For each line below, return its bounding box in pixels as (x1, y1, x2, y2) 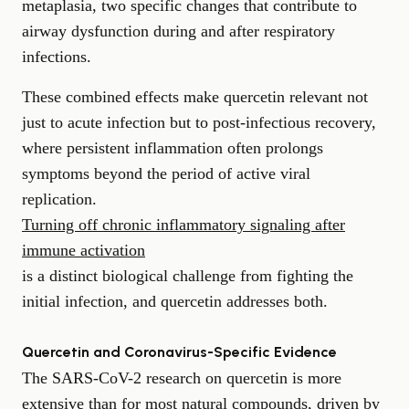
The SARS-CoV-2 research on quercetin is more (22, 368, 341, 387)
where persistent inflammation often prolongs (22, 138, 323, 157)
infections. (22, 47, 91, 66)
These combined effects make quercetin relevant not (22, 87, 368, 106)
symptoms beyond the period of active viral (22, 163, 310, 183)
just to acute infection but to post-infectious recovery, (22, 112, 376, 131)
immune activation (22, 240, 145, 259)
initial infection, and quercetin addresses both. (22, 291, 328, 310)
